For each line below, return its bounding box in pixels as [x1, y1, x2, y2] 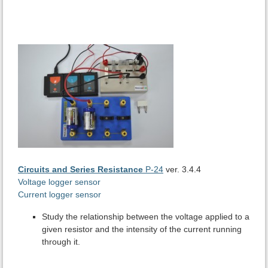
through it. [42, 237, 80, 247]
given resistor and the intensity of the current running [42, 224, 242, 234]
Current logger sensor [18, 190, 101, 200]
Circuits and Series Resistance [18, 165, 143, 175]
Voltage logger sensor [18, 177, 100, 187]
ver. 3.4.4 [166, 165, 201, 175]
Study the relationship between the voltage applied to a [42, 212, 249, 222]
